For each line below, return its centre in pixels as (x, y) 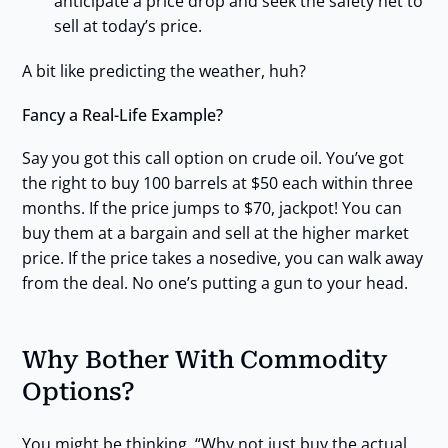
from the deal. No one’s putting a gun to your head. (214, 283)
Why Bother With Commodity (204, 360)
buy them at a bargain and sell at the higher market (215, 233)
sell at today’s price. (127, 26)
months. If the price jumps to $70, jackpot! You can (211, 208)
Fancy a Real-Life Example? (122, 115)
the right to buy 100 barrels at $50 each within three (217, 183)
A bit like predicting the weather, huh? (163, 71)
